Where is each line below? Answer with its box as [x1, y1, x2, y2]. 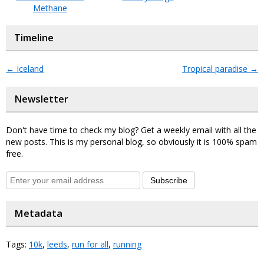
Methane [33, 2, 67, 14]
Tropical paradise [182, 62, 250, 74]
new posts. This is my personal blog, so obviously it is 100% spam [6, 136, 257, 147]
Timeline [14, 31, 54, 44]
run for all [72, 238, 108, 250]
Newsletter [14, 92, 68, 105]
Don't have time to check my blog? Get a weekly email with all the [6, 124, 256, 136]
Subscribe [150, 175, 187, 185]
